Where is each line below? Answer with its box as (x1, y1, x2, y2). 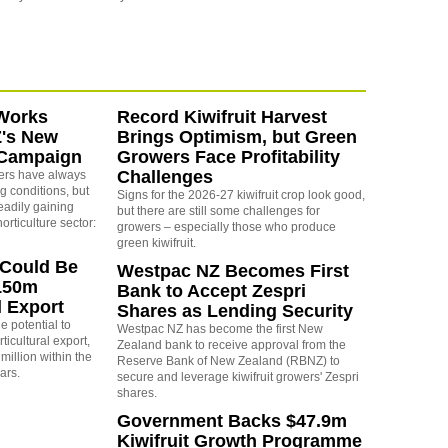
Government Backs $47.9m (116, 411, 347, 432)
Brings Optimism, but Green (116, 127, 357, 148)
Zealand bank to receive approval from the (116, 338, 346, 353)
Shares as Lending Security (116, 301, 353, 322)
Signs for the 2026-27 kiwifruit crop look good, (116, 188, 365, 203)
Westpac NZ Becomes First (116, 261, 349, 282)
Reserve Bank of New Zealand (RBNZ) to (116, 354, 340, 369)
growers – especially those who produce (116, 220, 336, 235)
